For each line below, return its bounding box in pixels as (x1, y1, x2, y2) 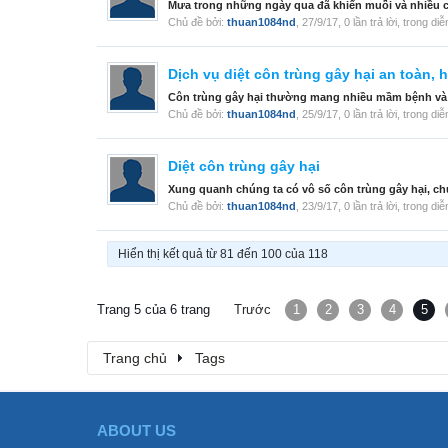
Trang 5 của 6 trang (97, 302, 210, 318)
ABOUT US (97, 422, 176, 440)
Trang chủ (103, 350, 167, 367)
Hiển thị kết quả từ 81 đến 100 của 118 (118, 247, 328, 262)
